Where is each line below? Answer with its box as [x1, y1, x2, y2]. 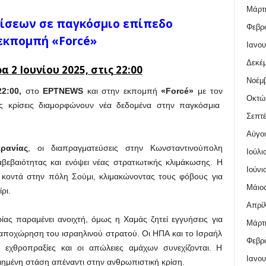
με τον [194, 86, 223, 96]
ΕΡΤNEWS [43, 86, 84, 96]
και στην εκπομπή [83, 86, 161, 96]
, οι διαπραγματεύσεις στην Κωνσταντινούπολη [27, 143, 223, 153]
